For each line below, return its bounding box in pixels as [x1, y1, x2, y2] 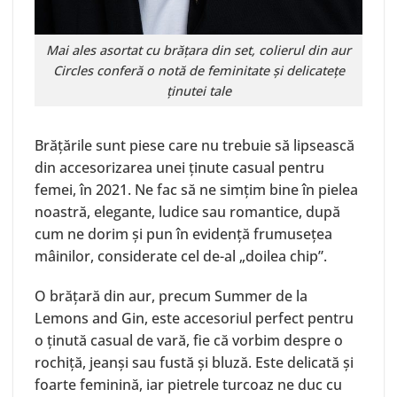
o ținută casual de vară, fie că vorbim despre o [35, 331, 343, 351]
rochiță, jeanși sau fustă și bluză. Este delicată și [35, 353, 354, 373]
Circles [52, 61, 93, 79]
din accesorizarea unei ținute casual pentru [35, 157, 324, 177]
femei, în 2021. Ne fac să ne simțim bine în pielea [35, 179, 358, 199]
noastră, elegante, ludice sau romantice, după [35, 201, 340, 222]
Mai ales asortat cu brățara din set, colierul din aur [46, 41, 351, 58]
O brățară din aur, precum [35, 286, 214, 307]
